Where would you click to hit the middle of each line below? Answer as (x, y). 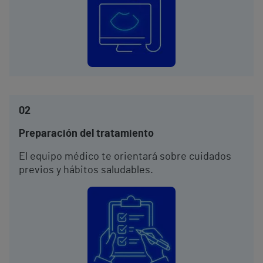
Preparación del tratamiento (86, 134)
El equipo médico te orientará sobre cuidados (125, 157)
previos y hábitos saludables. (86, 170)
